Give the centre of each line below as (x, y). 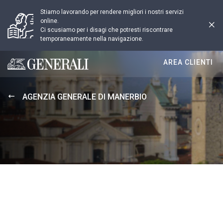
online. (50, 21)
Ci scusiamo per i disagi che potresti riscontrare (107, 30)
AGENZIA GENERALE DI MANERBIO (85, 97)
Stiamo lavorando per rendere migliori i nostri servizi (112, 12)
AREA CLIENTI (188, 62)
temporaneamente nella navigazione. (92, 39)
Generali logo (30, 68)
